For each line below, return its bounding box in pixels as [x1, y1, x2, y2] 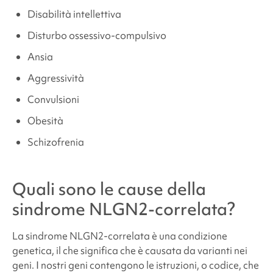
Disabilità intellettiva [27, 7, 121, 21]
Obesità [27, 113, 63, 127]
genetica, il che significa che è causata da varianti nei [12, 244, 247, 258]
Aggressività [27, 71, 84, 85]
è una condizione [149, 229, 227, 243]
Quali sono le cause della [12, 177, 206, 200]
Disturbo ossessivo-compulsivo [27, 28, 166, 42]
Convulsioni [27, 92, 79, 106]
